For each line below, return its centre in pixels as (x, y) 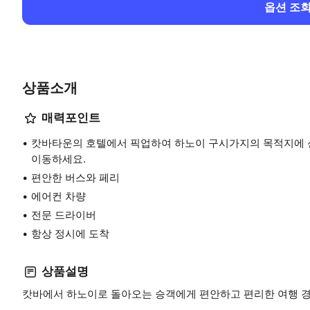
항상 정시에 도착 (70, 233)
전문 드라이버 (64, 215)
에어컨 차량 (58, 196)
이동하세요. (58, 158)
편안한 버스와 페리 (75, 177)
